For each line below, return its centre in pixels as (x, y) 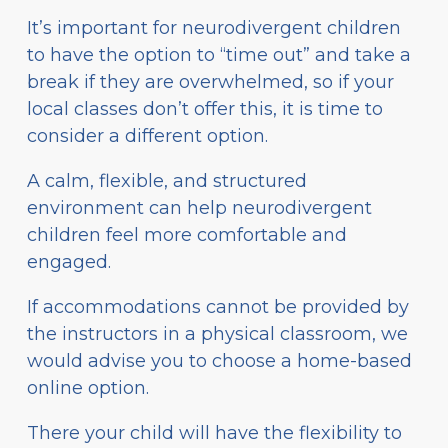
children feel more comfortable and (187, 234)
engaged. (69, 261)
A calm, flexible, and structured (167, 180)
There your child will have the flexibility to (214, 432)
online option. (88, 387)
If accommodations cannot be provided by (218, 306)
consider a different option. (147, 135)
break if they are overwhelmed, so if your (210, 81)
